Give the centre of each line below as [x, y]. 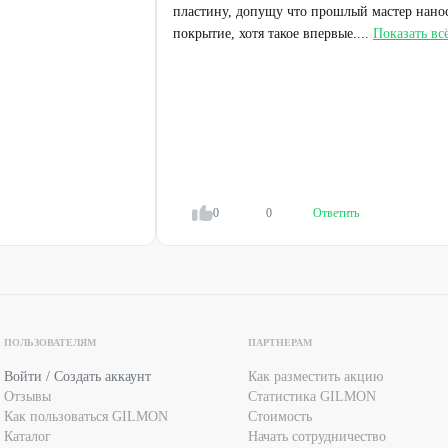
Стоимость [280, 416]
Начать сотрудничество [317, 436]
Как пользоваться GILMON [86, 416]
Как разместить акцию [315, 376]
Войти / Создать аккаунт [77, 376]
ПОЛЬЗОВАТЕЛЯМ [50, 342]
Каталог [27, 436]
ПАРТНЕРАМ [280, 342]
